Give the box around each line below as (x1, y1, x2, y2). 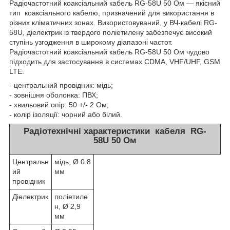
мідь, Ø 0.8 (54, 158, 91, 166)
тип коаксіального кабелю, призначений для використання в (9, 9, 214, 17)
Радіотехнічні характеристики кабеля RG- (24, 126, 206, 137)
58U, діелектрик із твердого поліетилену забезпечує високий (9, 28, 212, 37)
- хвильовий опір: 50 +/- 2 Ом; (9, 101, 109, 109)
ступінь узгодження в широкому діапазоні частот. (9, 38, 172, 47)
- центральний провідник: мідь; (9, 81, 113, 90)
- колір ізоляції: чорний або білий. (9, 110, 122, 119)
